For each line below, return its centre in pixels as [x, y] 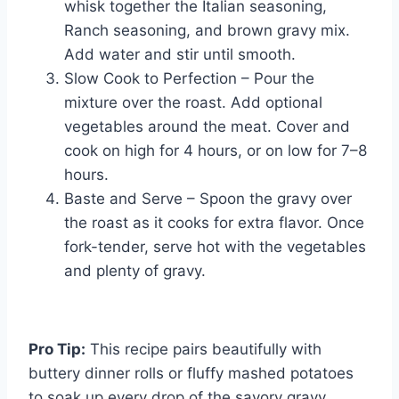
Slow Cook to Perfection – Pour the [189, 79]
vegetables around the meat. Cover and [207, 127]
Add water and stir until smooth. [180, 55]
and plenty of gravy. [135, 271]
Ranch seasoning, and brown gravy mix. [207, 31]
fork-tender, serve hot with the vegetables [215, 247]
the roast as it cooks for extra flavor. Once [214, 223]
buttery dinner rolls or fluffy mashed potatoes [191, 374]
